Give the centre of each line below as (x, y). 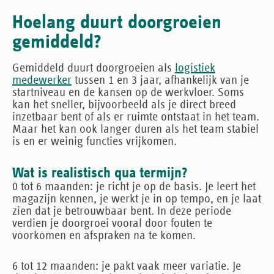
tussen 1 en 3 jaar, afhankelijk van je (160, 80)
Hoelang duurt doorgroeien (117, 22)
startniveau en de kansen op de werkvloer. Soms (128, 92)
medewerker (42, 80)
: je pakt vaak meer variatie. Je (168, 266)
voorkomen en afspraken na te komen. (104, 235)
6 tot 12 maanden (54, 266)
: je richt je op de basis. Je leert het (173, 186)
